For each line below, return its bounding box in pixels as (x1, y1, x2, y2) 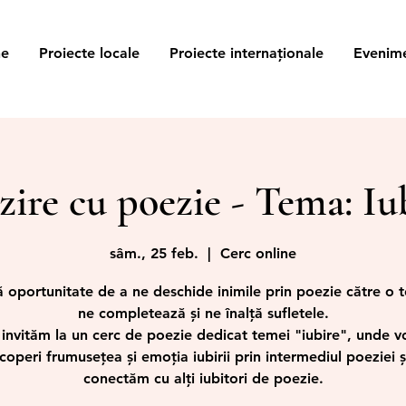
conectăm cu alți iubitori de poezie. (82, 370, 324, 388)
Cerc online (220, 245, 296, 263)
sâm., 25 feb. (110, 245, 198, 263)
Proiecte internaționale (169, 44, 324, 62)
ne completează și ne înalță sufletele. (77, 304, 329, 323)
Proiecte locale (38, 44, 140, 62)
